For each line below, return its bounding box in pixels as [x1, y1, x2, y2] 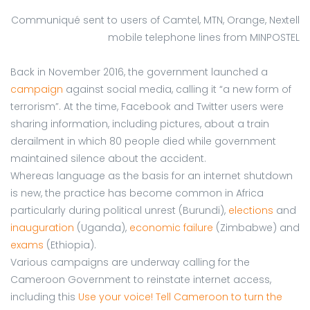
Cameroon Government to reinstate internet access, [10, 272, 271, 286]
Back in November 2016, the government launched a [10, 64, 268, 79]
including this [10, 289, 78, 304]
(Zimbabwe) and [213, 220, 300, 235]
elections [228, 203, 273, 217]
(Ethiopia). [44, 237, 96, 252]
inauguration [10, 220, 74, 235]
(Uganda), [74, 220, 129, 235]
